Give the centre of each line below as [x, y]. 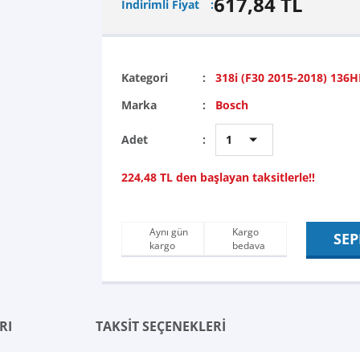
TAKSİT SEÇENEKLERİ [161, 326]
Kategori [145, 78]
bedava [249, 245]
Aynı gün [169, 232]
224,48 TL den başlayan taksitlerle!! [218, 177]
